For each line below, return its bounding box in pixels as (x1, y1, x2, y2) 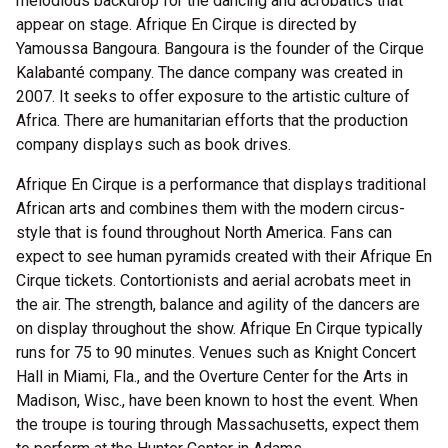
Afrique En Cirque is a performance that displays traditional (16, 175, 426, 194)
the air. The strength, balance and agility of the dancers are (16, 295, 420, 314)
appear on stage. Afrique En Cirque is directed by (16, 15, 357, 34)
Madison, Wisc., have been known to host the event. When (16, 391, 418, 410)
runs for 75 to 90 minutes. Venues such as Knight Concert (16, 343, 416, 362)
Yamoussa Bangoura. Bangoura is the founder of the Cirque (16, 39, 424, 58)
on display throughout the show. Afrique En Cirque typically (16, 319, 423, 338)
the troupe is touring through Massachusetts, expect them (16, 415, 419, 434)
